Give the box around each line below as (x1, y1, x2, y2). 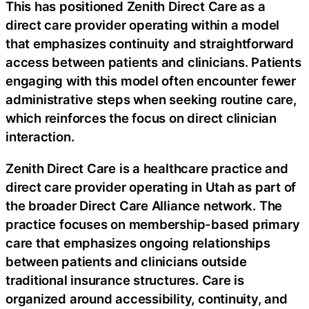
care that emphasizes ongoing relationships (6, 235, 270, 250)
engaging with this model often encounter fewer (6, 73, 296, 89)
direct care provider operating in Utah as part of (6, 179, 297, 195)
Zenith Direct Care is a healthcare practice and (6, 160, 288, 176)
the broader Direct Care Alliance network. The (6, 197, 283, 213)
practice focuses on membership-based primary (6, 216, 300, 232)
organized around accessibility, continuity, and (6, 290, 288, 306)
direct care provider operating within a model (6, 17, 280, 33)
